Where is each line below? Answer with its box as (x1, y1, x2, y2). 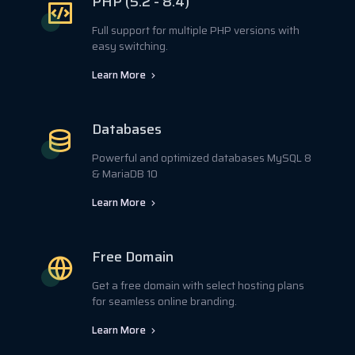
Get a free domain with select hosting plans (92, 277, 304, 294)
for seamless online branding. (92, 292, 237, 310)
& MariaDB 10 (92, 165, 158, 182)
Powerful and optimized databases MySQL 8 (92, 149, 311, 166)
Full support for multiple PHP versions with (92, 21, 300, 39)
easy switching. (92, 37, 168, 55)
